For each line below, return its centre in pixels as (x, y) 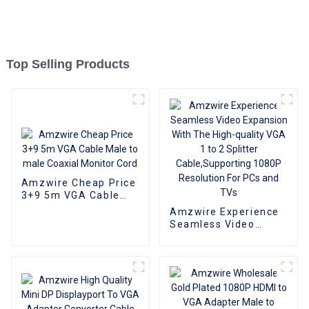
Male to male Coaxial (77, 207)
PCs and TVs (203, 298)
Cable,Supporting (216, 273)
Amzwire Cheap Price (79, 182)
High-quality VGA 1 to (227, 249)
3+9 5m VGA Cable (70, 195)
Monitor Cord (56, 220)
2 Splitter (195, 261)
